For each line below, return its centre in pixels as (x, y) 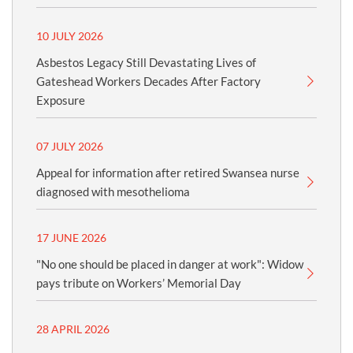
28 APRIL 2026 (73, 329)
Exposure (61, 100)
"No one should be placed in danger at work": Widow (170, 264)
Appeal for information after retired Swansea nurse (168, 173)
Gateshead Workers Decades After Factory (149, 81)
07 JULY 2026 (70, 146)
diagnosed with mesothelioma (113, 191)
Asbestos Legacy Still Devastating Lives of (146, 62)
